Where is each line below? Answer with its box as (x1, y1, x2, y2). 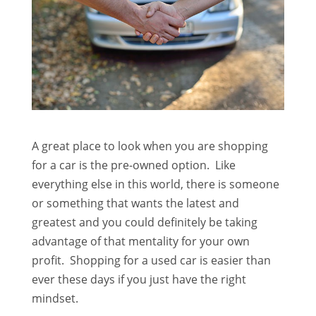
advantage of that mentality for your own (31, 233, 250, 250)
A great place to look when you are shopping (31, 138, 268, 154)
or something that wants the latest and (31, 195, 239, 212)
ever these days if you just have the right (31, 272, 246, 288)
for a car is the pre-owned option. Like (31, 157, 236, 174)
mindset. (31, 291, 78, 307)
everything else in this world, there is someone (31, 176, 279, 193)
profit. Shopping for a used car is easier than (31, 253, 271, 269)
